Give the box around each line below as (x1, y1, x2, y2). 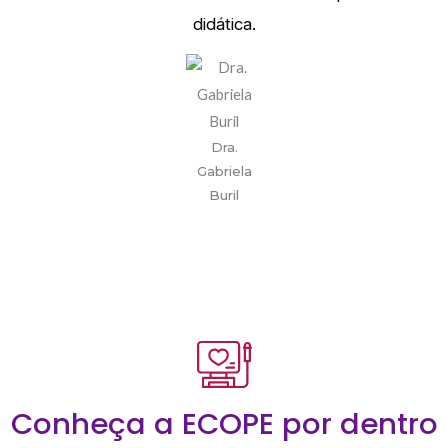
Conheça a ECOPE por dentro (10, 403, 438, 445)
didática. (192, 14, 256, 35)
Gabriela (196, 163, 252, 180)
